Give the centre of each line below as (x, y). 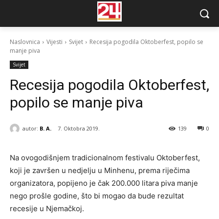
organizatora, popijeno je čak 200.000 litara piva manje (104, 183)
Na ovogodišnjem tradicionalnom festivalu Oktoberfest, (105, 158)
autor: (30, 128)
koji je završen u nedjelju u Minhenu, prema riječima (100, 171)
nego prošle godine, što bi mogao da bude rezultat (97, 196)
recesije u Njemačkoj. (47, 209)
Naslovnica (25, 42)
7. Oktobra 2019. (79, 129)
